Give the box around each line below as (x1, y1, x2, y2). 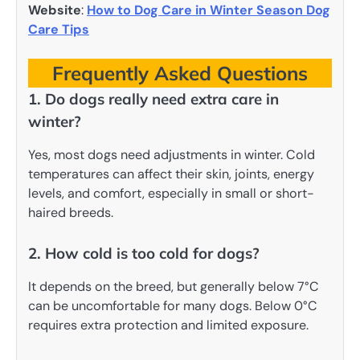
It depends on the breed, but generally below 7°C (28, 278, 319, 296)
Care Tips (28, 21, 89, 39)
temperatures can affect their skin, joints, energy (28, 166, 314, 183)
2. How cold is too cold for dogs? (28, 243, 260, 264)
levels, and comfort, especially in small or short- (28, 185, 314, 202)
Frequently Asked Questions (52, 61, 308, 86)
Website (28, 2, 81, 19)
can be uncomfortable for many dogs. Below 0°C (28, 297, 317, 315)
